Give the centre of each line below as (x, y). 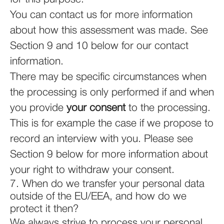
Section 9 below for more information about (109, 155)
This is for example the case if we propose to (112, 124)
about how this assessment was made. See (109, 31)
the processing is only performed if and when (112, 93)
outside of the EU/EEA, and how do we (98, 197)
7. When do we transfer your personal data (107, 184)
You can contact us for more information (101, 15)
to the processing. (168, 108)
